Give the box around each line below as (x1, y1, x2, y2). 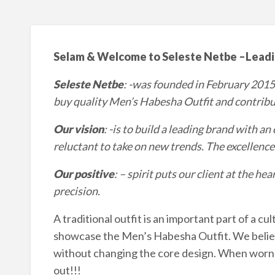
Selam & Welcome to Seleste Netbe (53, 49, 239, 63)
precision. (53, 184, 100, 198)
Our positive (53, 166, 114, 180)
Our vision (53, 122, 104, 136)
